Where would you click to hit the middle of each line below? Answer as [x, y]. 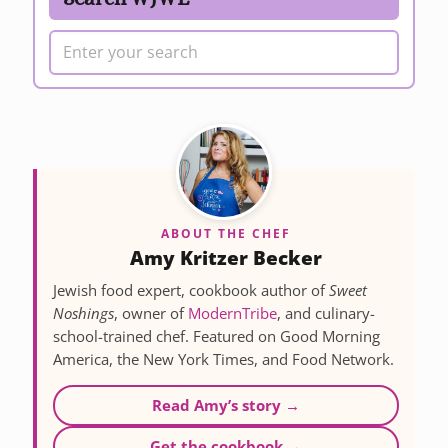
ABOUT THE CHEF [226, 233]
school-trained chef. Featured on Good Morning [216, 336]
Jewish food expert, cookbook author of [191, 290]
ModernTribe [232, 313]
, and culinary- [326, 313]
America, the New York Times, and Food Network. [223, 359]
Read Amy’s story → [226, 405]
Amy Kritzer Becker [226, 257]
